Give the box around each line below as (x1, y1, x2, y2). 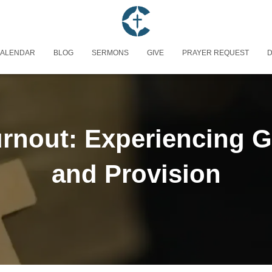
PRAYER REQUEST (182, 48, 249, 57)
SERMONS (92, 48, 129, 57)
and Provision (51, 160, 221, 188)
